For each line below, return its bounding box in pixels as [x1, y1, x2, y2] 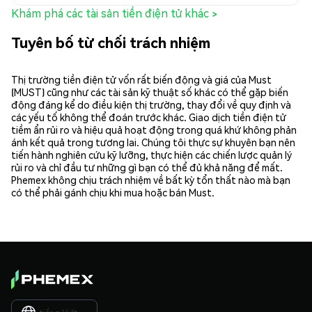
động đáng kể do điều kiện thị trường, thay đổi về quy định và [11, 98, 291, 111]
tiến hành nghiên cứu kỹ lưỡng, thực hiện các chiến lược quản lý [11, 148, 292, 162]
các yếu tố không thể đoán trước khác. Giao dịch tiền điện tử [11, 111, 286, 124]
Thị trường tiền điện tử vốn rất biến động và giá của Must [11, 73, 272, 86]
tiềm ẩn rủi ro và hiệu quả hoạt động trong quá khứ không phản [11, 123, 297, 136]
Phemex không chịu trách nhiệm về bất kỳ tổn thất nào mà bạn [11, 173, 290, 187]
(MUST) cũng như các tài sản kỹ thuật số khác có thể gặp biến [11, 86, 288, 99]
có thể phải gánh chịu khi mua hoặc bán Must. [11, 186, 214, 199]
